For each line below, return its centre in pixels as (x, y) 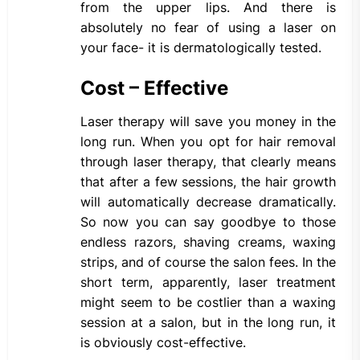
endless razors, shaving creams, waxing (208, 242)
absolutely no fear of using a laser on (208, 28)
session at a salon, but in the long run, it (208, 323)
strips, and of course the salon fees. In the (208, 262)
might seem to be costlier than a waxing (208, 303)
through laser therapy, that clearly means (208, 162)
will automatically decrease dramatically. (208, 202)
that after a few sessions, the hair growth (208, 182)
